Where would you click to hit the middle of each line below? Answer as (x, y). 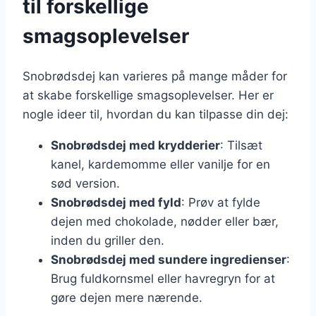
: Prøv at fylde (221, 202)
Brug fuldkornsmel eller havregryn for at (163, 278)
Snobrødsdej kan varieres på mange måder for (155, 76)
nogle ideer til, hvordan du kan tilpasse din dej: (156, 114)
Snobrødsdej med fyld (116, 202)
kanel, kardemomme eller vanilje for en (160, 164)
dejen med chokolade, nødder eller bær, (165, 221)
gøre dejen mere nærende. (127, 297)
